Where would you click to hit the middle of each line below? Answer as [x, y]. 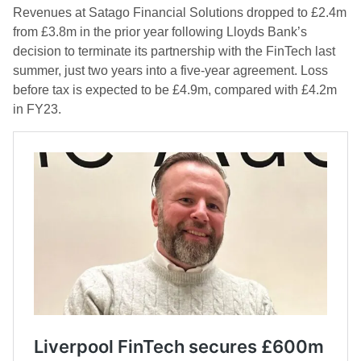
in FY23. [37, 109]
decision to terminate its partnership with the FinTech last [174, 51]
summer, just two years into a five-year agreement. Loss [170, 71]
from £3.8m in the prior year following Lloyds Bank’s [160, 32]
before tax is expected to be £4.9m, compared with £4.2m [175, 90]
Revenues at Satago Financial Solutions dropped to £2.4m [180, 12]
